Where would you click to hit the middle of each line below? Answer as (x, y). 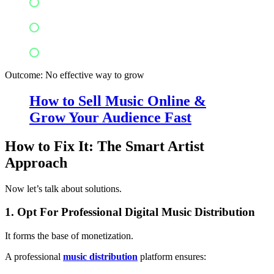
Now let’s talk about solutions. (63, 188)
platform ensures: (172, 257)
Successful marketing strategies (114, 52)
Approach (36, 162)
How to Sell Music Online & (118, 101)
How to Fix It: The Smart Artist (105, 146)
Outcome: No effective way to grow (75, 75)
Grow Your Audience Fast (110, 117)
